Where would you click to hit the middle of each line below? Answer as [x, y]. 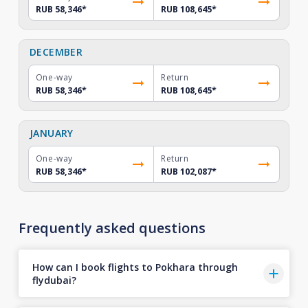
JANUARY [51, 133]
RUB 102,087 [186, 172]
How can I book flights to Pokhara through [135, 267]
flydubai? [54, 280]
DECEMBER [56, 52]
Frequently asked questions [112, 228]
